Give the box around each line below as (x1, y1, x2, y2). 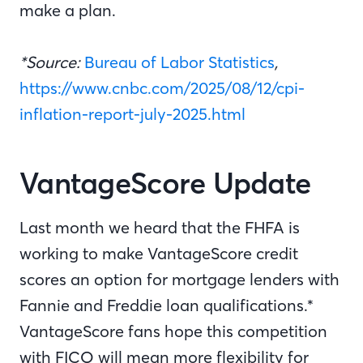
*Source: (19, 52, 84, 72)
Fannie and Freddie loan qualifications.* (19, 295, 314, 315)
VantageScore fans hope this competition (19, 321, 327, 341)
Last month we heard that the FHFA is (19, 217, 300, 237)
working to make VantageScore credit (19, 243, 298, 263)
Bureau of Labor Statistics (84, 52, 275, 72)
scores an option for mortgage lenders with (19, 269, 340, 289)
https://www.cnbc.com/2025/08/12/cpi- (19, 78, 305, 98)
